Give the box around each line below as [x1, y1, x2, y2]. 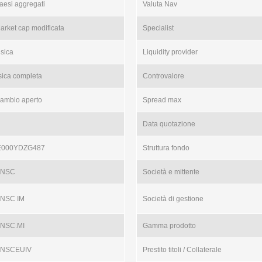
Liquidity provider [142, 48, 198, 56]
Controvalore [142, 72, 184, 80]
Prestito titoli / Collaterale [142, 246, 222, 254]
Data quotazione [142, 120, 195, 128]
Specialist [142, 24, 174, 32]
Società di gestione [142, 195, 204, 203]
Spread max [142, 96, 181, 104]
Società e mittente [142, 168, 199, 176]
